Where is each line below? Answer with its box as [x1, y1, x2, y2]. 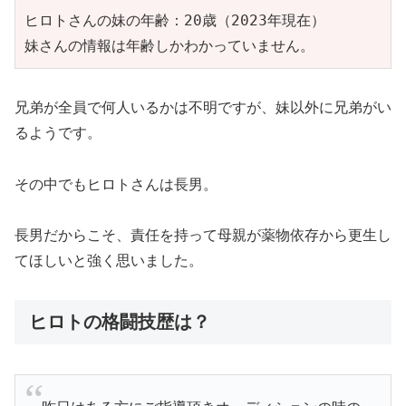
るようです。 [14, 124, 101, 140]
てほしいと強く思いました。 [14, 253, 203, 269]
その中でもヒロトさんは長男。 [14, 176, 217, 192]
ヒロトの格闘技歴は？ [29, 312, 210, 333]
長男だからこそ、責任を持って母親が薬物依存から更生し [14, 227, 391, 244]
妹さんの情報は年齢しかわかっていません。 [24, 37, 314, 55]
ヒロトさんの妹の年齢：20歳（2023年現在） [24, 12, 325, 30]
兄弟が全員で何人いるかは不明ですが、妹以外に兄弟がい [14, 99, 391, 115]
